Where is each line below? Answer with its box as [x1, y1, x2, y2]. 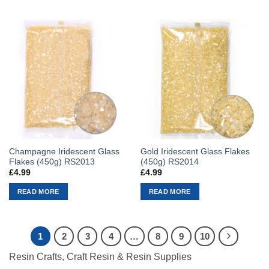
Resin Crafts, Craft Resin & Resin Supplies [9, 252, 192, 262]
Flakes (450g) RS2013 [8, 157, 95, 166]
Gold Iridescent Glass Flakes [140, 147, 250, 156]
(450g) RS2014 [140, 157, 199, 166]
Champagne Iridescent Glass [8, 147, 119, 156]
